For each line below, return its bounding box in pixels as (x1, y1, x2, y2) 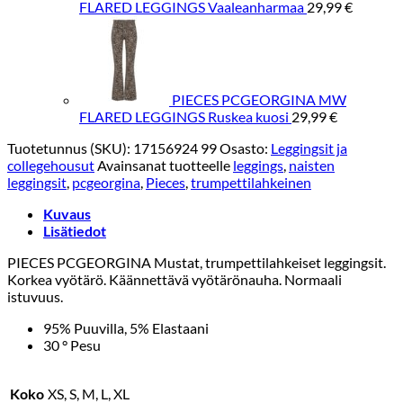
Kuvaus (43, 204, 91, 222)
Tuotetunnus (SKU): (7, 139, 133, 157)
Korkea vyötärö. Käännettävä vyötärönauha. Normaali (7, 270, 342, 288)
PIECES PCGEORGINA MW (172, 90, 346, 108)
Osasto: (219, 139, 271, 157)
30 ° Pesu (43, 336, 101, 354)
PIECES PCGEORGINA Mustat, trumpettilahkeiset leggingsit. (7, 253, 386, 271)
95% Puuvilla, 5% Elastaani (43, 318, 209, 336)
